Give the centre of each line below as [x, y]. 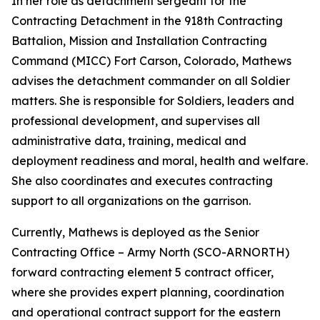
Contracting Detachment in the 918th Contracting [147, 21]
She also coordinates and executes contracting [142, 181]
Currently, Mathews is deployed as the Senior [135, 232]
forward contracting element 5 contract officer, [142, 272]
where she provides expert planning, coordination [148, 292]
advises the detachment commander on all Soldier [151, 81]
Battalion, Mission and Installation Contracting [139, 41]
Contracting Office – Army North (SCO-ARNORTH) [150, 252]
